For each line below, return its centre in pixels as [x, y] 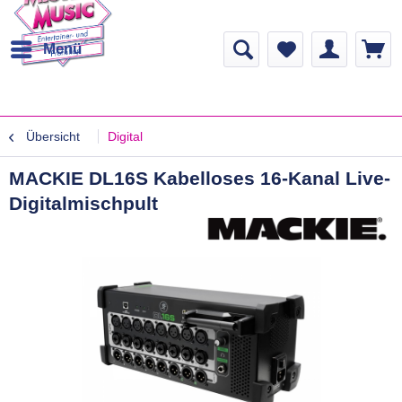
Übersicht [53, 136]
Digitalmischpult [83, 203]
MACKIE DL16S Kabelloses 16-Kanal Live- [200, 178]
